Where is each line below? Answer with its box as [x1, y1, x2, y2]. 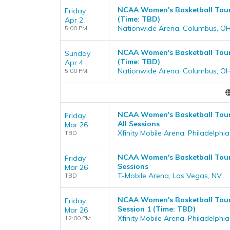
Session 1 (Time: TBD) [118, 204, 196, 214]
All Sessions [118, 119, 160, 128]
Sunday [65, 48, 90, 58]
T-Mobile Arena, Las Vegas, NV [118, 170, 222, 180]
